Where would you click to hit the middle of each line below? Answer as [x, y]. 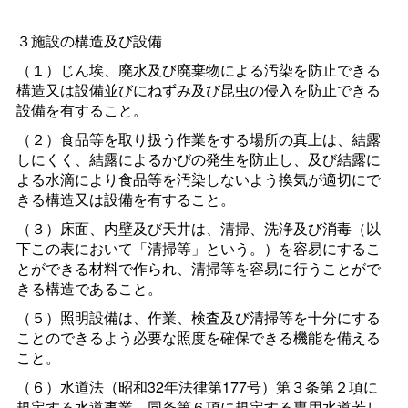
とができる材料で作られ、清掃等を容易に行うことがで [198, 269]
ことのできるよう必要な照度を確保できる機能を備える [198, 338]
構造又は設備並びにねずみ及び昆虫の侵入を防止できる [198, 90]
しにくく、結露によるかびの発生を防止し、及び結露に [198, 159]
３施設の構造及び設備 [89, 41]
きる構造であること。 [89, 289]
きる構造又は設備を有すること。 [125, 199]
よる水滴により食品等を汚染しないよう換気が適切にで [198, 179]
